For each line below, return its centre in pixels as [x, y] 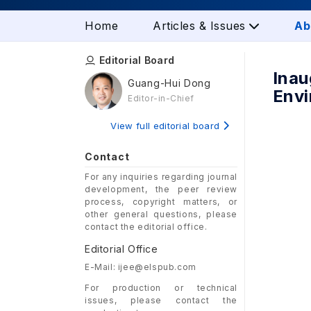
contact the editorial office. [146, 226]
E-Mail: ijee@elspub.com [141, 267]
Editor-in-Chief [161, 98]
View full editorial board [167, 125]
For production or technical [161, 287]
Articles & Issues [201, 25]
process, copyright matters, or [161, 201]
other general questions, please [161, 214]
